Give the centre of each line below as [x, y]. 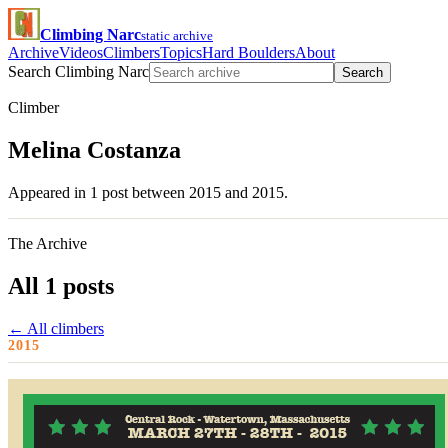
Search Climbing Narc [78, 71]
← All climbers [56, 328]
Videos [81, 52]
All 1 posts [61, 285]
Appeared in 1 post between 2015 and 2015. [148, 192]
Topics [181, 52]
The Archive [47, 243]
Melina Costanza [94, 149]
